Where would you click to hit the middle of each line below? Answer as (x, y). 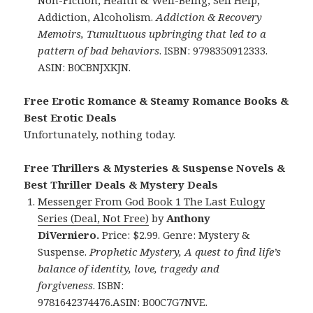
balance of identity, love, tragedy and (129, 268)
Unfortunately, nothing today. (100, 134)
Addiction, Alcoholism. (97, 16)
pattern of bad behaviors (99, 50)
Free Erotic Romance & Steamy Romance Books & (156, 100)
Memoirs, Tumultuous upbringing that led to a (152, 33)
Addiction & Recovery (209, 16)
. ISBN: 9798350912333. (214, 50)
